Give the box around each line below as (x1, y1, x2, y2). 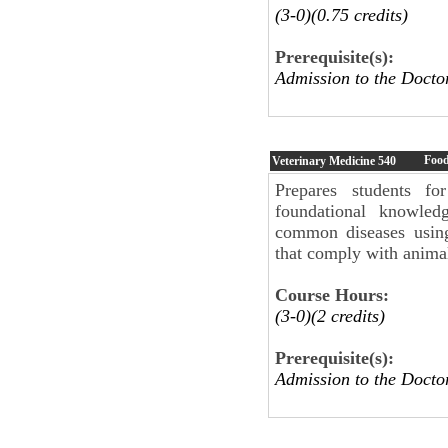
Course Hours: (275, 284, 389, 305)
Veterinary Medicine (272, 153, 378, 168)
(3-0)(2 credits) (275, 305, 385, 326)
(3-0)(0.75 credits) (275, 4, 408, 25)
